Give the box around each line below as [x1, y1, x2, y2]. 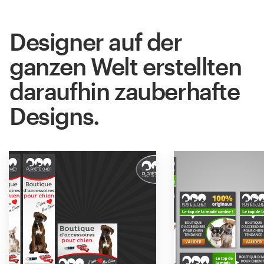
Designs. [9, 101, 100, 130]
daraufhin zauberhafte [9, 77, 240, 105]
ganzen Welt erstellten [9, 52, 242, 80]
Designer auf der [9, 27, 182, 55]
